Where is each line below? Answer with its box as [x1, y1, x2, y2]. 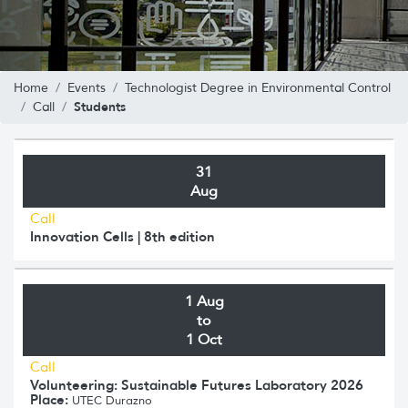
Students [74, 97, 126, 115]
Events [67, 79, 106, 96]
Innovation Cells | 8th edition [30, 227, 215, 245]
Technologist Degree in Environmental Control [125, 79, 391, 96]
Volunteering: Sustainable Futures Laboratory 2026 [30, 375, 363, 393]
